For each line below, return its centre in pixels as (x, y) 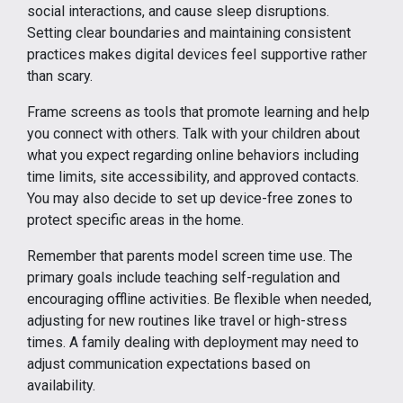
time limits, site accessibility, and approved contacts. (193, 177)
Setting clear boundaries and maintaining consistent (189, 33)
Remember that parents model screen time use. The (190, 256)
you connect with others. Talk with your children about (193, 134)
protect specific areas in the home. (135, 220)
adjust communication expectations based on (169, 364)
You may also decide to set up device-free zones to (190, 198)
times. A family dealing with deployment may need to (193, 342)
